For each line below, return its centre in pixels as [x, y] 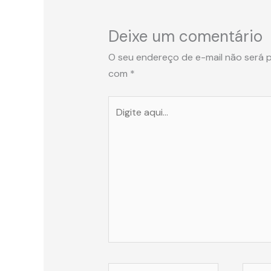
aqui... [119, 120]
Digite [120, 103]
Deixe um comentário [185, 36]
